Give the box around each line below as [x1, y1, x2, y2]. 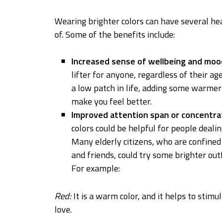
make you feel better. [71, 95, 152, 109]
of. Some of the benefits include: [55, 28, 175, 42]
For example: [71, 162, 120, 175]
